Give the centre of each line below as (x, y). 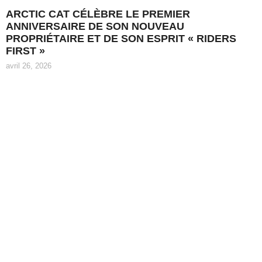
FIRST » (25, 51)
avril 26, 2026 (29, 65)
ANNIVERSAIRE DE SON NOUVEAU (95, 26)
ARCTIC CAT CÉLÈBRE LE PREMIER (98, 14)
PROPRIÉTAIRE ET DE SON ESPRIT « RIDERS (121, 38)
